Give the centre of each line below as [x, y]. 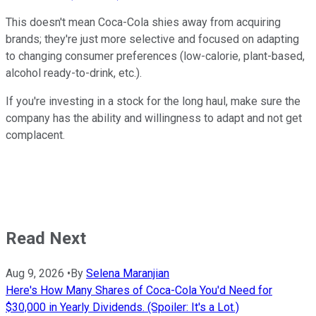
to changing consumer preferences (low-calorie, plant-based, [155, 56]
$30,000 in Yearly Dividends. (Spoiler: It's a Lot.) [122, 308]
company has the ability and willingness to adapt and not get [154, 119]
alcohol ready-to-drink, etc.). [74, 73]
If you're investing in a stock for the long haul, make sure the [153, 102]
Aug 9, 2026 [35, 274]
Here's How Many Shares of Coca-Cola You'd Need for [139, 291]
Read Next [46, 239]
